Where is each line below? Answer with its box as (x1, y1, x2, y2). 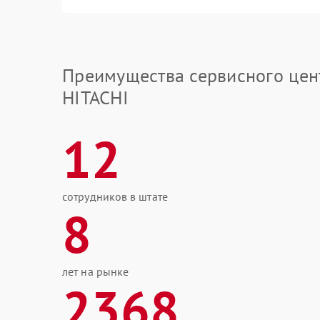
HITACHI (62, 86, 129, 109)
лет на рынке (62, 264, 129, 279)
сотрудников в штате (62, 189, 168, 204)
